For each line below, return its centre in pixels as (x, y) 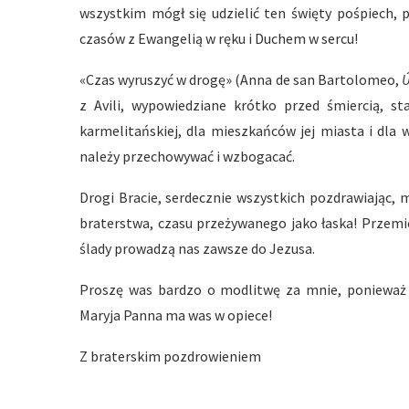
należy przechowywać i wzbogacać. (187, 156)
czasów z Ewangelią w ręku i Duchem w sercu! (219, 38)
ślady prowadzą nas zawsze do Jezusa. (197, 248)
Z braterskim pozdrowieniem (170, 356)
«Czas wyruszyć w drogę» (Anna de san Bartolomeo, (241, 79)
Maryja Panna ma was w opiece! (176, 315)
